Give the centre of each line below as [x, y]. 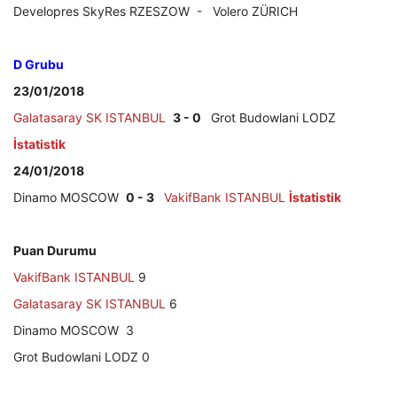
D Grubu [39, 64]
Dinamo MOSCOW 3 [74, 330]
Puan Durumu [55, 250]
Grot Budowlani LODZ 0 [82, 356]
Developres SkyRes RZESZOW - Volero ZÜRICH [156, 11]
